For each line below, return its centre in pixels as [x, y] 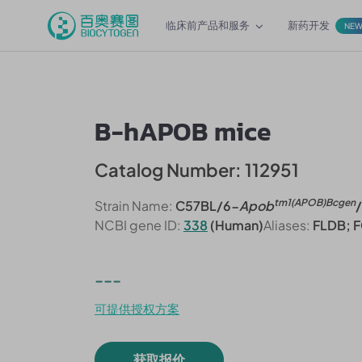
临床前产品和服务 [208, 25]
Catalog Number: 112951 [197, 170]
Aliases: [287, 225]
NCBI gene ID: [138, 225]
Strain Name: [134, 206]
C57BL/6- [206, 206]
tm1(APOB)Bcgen [315, 202]
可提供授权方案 [137, 308]
